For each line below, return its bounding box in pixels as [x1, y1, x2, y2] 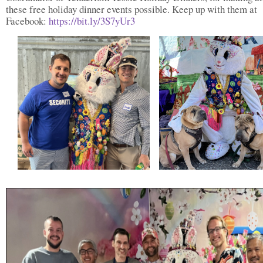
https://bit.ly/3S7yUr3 [49, 14, 135, 28]
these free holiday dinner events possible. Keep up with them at [6, 2, 257, 16]
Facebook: [6, 14, 49, 28]
